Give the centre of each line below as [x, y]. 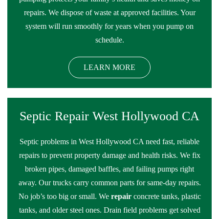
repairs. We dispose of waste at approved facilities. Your [109, 12]
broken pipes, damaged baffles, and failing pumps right [109, 169]
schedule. [109, 40]
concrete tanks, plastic [166, 196]
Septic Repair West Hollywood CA [109, 116]
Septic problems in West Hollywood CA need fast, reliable [109, 142]
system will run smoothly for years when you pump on [109, 26]
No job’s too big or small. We [65, 196]
